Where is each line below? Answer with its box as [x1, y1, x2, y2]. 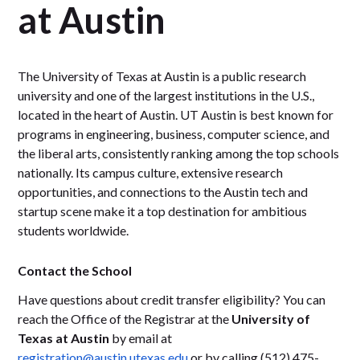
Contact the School [18, 263, 133, 279]
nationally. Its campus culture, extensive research [18, 165, 284, 181]
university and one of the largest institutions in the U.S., [18, 88, 315, 104]
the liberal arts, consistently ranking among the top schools [18, 145, 340, 162]
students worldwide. [18, 223, 129, 239]
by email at [109, 330, 173, 346]
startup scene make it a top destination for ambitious [18, 203, 308, 219]
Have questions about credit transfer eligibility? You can [18, 292, 326, 308]
